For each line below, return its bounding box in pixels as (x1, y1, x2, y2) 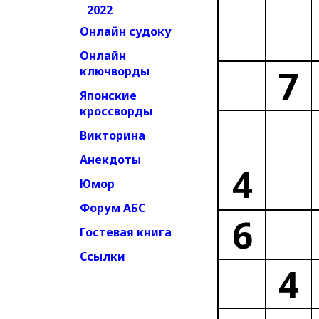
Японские (80, 88, 137, 103)
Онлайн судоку (80, 23, 172, 39)
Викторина (80, 127, 145, 143)
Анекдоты (80, 152, 141, 167)
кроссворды (80, 103, 152, 119)
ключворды (80, 63, 150, 79)
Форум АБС (80, 200, 145, 216)
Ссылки (80, 249, 125, 264)
